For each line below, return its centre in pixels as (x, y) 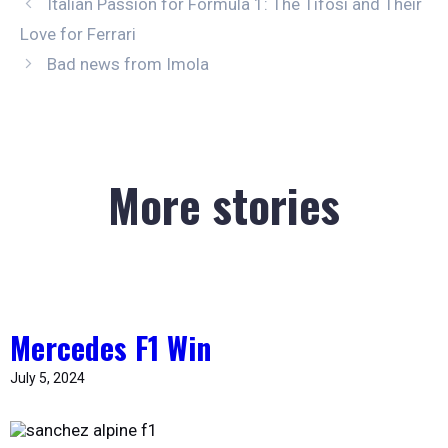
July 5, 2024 (47, 377)
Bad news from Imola (128, 63)
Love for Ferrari (78, 33)
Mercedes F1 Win (110, 347)
